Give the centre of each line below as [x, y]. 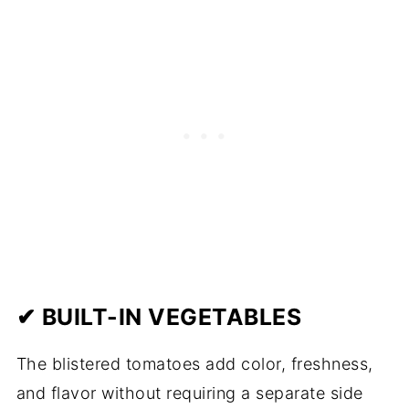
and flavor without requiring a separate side [189, 393]
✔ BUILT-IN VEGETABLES [159, 317]
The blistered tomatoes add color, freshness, [194, 364]
